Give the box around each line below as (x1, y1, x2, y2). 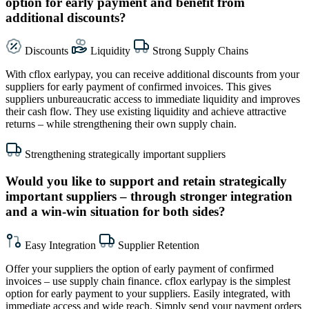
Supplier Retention (118, 239, 199, 251)
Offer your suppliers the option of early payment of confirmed (6, 262, 274, 275)
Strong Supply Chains (152, 45, 248, 57)
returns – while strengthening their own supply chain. (6, 118, 237, 130)
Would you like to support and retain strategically (6, 174, 287, 188)
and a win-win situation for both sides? (6, 204, 226, 219)
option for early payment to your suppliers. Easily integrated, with (6, 287, 290, 299)
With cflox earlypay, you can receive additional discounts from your (6, 68, 299, 81)
